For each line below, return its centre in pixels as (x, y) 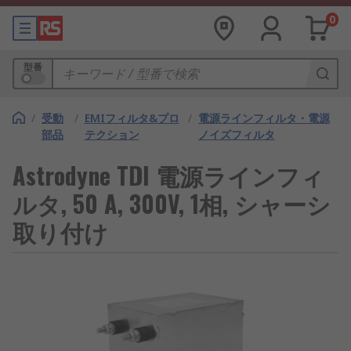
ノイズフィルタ (236, 134)
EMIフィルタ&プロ (132, 118)
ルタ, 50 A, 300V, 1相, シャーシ (172, 203)
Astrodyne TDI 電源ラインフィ (168, 175)
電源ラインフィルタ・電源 (264, 118)
